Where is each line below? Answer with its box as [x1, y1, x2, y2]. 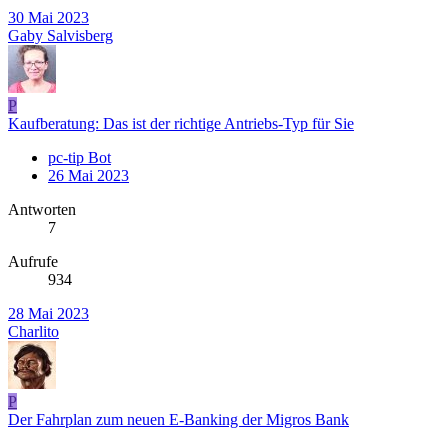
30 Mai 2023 [8, 9, 89, 27]
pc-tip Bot [48, 149, 111, 167]
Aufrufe [8, 253, 58, 271]
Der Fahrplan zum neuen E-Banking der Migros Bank [8, 411, 349, 429]
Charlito [8, 323, 59, 341]
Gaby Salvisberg [8, 27, 113, 45]
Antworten [8, 201, 76, 219]
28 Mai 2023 [8, 305, 89, 323]
